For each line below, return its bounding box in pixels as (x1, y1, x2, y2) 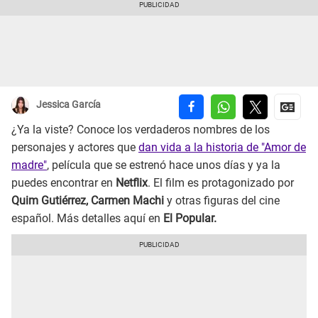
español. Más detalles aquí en (11, 212, 160, 226)
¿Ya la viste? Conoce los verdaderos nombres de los (11, 123, 270, 137)
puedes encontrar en (11, 176, 116, 190)
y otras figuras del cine (167, 194, 280, 208)
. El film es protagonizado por (148, 176, 294, 190)
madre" (11, 158, 47, 172)
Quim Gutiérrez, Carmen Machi (11, 194, 167, 208)
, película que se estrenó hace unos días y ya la (47, 158, 280, 172)
